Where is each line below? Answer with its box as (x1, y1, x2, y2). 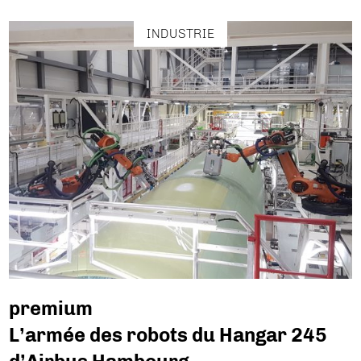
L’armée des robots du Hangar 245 (9, 323, 328, 347)
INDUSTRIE (147, 25, 214, 41)
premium (9, 297, 93, 321)
